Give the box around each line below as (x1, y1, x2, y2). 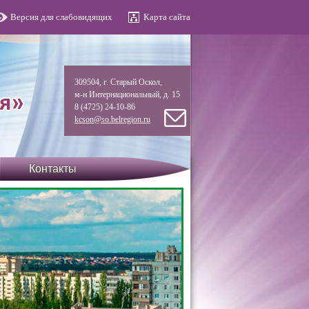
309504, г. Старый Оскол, (74, 77, 162, 87)
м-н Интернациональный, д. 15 (74, 90, 180, 99)
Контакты (28, 163, 77, 175)
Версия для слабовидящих (10, 12, 112, 22)
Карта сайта (143, 12, 190, 22)
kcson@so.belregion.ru (74, 114, 150, 124)
